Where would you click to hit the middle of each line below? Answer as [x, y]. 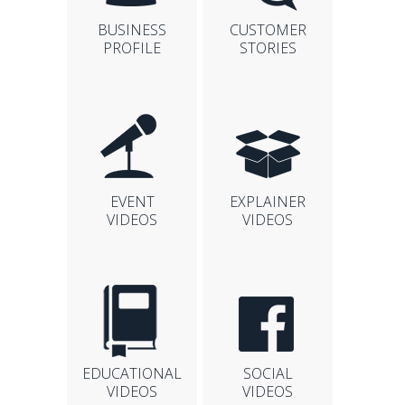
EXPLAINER [268, 201]
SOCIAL [268, 373]
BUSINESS [132, 29]
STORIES [268, 47]
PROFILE [132, 47]
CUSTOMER [268, 29]
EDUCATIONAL [132, 373]
